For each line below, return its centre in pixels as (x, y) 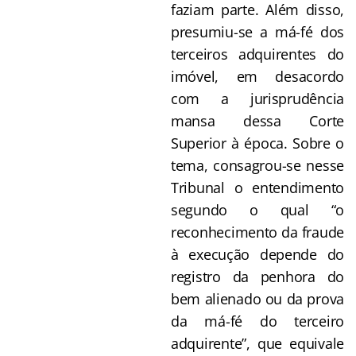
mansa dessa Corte (257, 120)
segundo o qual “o (257, 209)
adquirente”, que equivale (257, 343)
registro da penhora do (257, 276)
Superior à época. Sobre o (257, 143)
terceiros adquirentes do (257, 54)
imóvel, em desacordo (257, 76)
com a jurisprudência (257, 98)
